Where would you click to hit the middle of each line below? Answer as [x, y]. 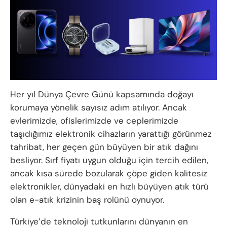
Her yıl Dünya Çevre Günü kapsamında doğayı [102, 94]
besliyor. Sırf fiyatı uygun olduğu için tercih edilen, [109, 160]
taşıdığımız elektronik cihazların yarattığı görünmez [111, 134]
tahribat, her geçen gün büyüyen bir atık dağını [104, 147]
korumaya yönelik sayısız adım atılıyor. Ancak [99, 107]
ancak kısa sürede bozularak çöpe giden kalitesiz [109, 173]
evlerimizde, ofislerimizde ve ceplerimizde [94, 120]
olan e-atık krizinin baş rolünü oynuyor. [87, 199]
